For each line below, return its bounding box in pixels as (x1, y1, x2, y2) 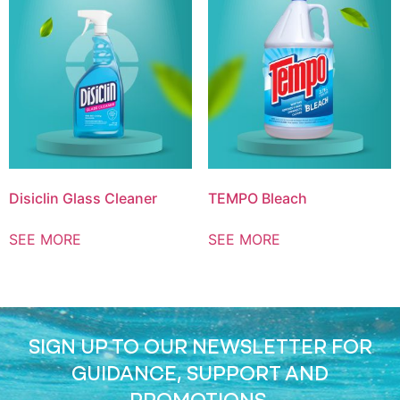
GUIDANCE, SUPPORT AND (71, 362, 329, 385)
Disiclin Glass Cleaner (9, 188, 157, 207)
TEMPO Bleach (207, 188, 307, 207)
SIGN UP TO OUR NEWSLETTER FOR (28, 335, 372, 358)
